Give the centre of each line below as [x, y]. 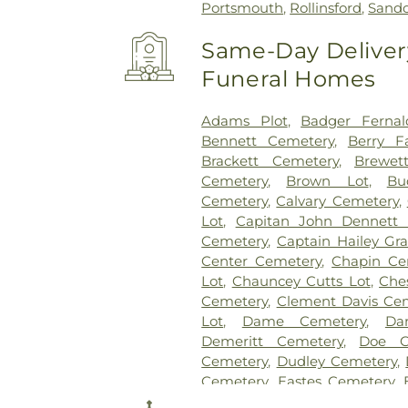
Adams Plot [245, 120]
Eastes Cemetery [336, 381]
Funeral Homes [289, 78]
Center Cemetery [262, 260]
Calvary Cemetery [337, 200]
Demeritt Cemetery [272, 341]
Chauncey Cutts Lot [301, 280]
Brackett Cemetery [270, 160]
